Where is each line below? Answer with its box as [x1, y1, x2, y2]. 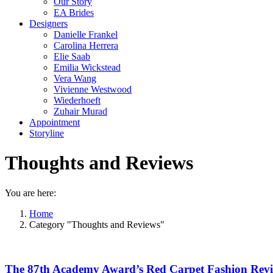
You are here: [5, 187, 56, 198]
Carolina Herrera [54, 40, 118, 51]
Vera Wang [54, 73, 96, 83]
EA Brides [54, 7, 94, 18]
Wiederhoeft [54, 95, 101, 105]
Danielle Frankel [54, 29, 118, 40]
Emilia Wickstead [54, 62, 121, 73]
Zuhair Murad [54, 106, 107, 116]
